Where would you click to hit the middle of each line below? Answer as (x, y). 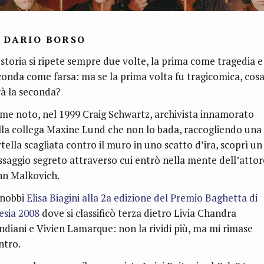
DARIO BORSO (45, 40)
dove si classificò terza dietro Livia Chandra (139, 213)
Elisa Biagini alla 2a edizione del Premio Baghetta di (141, 198)
